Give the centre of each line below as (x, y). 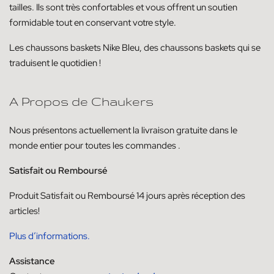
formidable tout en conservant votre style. (93, 22)
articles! (24, 211)
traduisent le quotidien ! (55, 63)
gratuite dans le (207, 130)
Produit (25, 196)
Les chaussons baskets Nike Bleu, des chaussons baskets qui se (135, 47)
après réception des (206, 196)
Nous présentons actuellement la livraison (93, 130)
